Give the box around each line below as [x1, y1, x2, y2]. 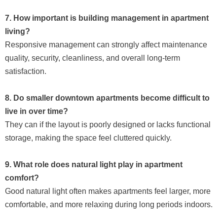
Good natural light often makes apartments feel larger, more [5, 186, 211, 195]
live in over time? [5, 107, 68, 115]
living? [5, 27, 30, 36]
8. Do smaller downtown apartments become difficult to [5, 93, 210, 102]
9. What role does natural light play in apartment [5, 160, 183, 169]
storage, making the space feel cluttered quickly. [5, 133, 172, 142]
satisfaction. [5, 67, 46, 75]
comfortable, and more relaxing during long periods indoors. [5, 200, 213, 209]
